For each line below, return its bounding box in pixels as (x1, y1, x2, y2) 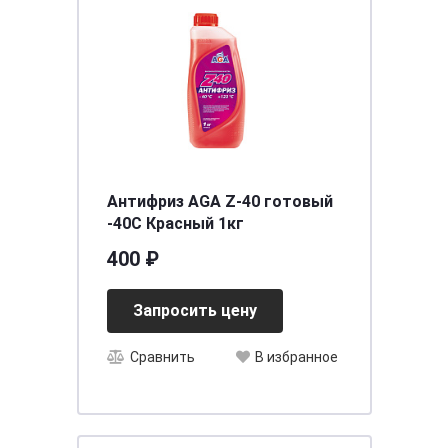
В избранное (254, 349, 338, 366)
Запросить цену (132, 301, 257, 320)
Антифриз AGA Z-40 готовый (106, 192, 333, 211)
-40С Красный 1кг (106, 214, 244, 233)
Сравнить (129, 349, 195, 366)
